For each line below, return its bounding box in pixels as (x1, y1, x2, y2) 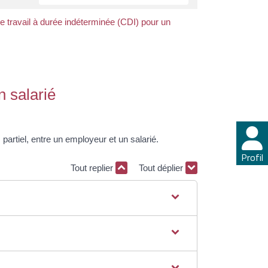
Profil (241, 150, 263, 165)
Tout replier (71, 162, 115, 173)
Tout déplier (139, 162, 185, 173)
